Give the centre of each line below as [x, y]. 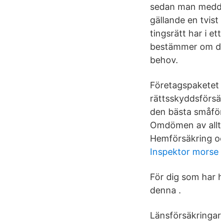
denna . [166, 190]
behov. [164, 60]
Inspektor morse [184, 152]
